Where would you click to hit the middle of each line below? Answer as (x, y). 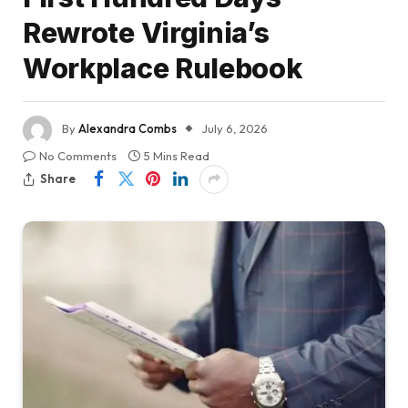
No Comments (78, 155)
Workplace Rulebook (163, 68)
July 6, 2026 (235, 128)
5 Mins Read (177, 155)
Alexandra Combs (127, 128)
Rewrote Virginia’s (146, 32)
